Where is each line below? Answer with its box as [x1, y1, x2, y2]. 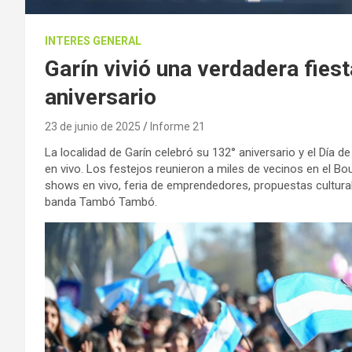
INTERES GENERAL [45, 34, 141, 47]
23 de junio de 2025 [45, 119, 141, 133]
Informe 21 [150, 119, 205, 133]
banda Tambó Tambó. [45, 194, 157, 209]
